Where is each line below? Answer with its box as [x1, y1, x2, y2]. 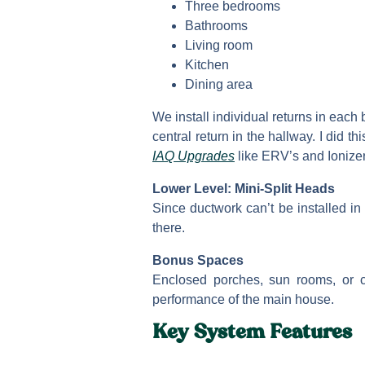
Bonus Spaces [152, 253, 244, 267]
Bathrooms [185, 18, 248, 33]
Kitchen [185, 57, 229, 72]
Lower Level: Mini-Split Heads [152, 181, 335, 196]
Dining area [185, 77, 253, 91]
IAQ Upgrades [152, 148, 235, 163]
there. [152, 220, 185, 235]
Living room [185, 37, 253, 52]
